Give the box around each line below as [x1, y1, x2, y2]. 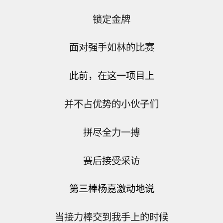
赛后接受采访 [83, 153, 140, 167]
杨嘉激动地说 [97, 181, 154, 196]
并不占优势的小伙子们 [64, 96, 159, 111]
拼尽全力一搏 [83, 124, 140, 139]
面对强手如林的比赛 [69, 40, 154, 54]
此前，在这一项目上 [69, 68, 154, 83]
